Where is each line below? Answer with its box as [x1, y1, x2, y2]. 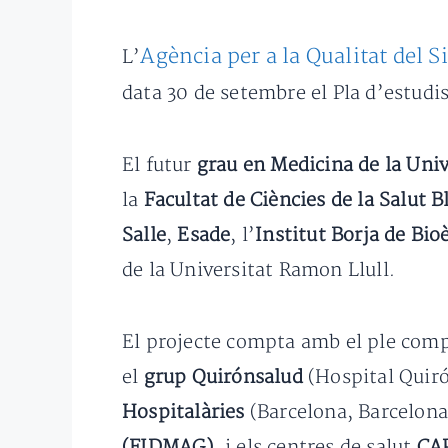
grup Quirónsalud [138, 366, 309, 390]
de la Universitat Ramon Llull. [122, 259, 395, 283]
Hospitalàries [122, 401, 250, 425]
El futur [122, 154, 197, 178]
